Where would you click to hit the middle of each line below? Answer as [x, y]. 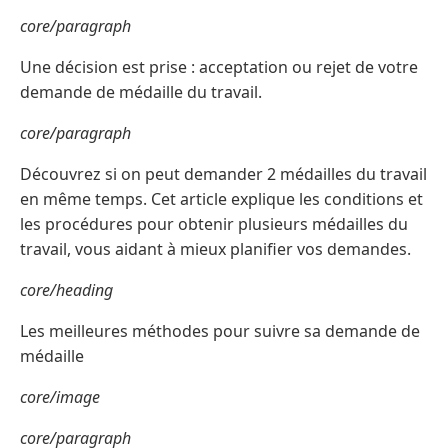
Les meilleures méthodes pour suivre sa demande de [220, 331]
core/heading [66, 290]
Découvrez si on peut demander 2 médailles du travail [223, 174]
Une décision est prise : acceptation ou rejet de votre [219, 67]
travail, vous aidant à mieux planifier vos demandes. [215, 249]
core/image [60, 397]
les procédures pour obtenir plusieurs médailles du [214, 224]
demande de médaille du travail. [141, 92]
